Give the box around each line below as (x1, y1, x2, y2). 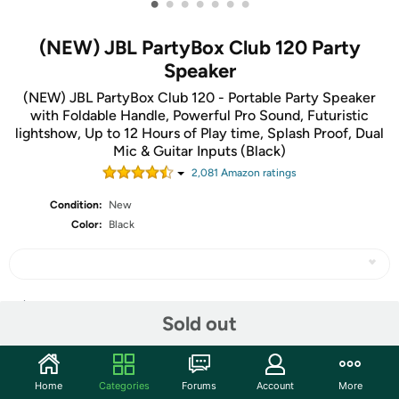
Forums (182, 379, 217, 392)
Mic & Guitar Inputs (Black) (113, 142, 286, 159)
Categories (98, 379, 150, 392)
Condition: (50, 199, 103, 211)
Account (256, 379, 294, 392)
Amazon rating (218, 167, 291, 179)
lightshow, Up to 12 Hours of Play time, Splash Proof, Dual (15, 125, 384, 142)
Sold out (162, 311, 237, 336)
